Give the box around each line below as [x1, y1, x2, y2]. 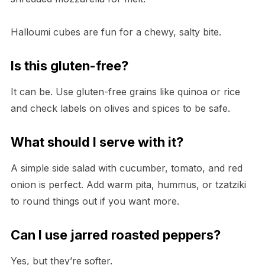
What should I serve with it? [10, 134, 183, 150]
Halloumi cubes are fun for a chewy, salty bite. [10, 26, 221, 38]
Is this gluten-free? [10, 58, 128, 74]
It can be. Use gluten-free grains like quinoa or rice [10, 86, 240, 98]
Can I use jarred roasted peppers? [10, 227, 221, 243]
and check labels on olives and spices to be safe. [10, 102, 230, 115]
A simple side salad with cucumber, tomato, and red [10, 162, 243, 174]
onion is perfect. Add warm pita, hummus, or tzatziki [10, 179, 246, 191]
